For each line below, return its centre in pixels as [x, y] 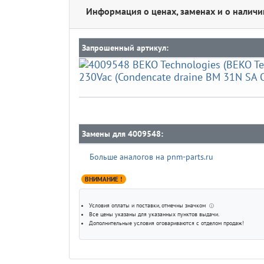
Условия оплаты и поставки [124, 205]
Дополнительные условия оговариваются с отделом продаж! [166, 223]
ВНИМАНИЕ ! [104, 179]
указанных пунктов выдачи [183, 214]
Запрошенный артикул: [125, 48]
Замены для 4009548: [122, 134]
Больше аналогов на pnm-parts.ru [151, 157]
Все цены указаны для [119, 214]
